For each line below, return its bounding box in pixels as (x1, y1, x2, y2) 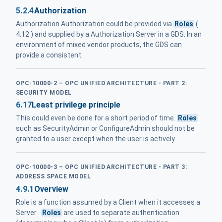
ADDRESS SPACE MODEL (16, 173, 91, 180)
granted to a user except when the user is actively (16, 135, 175, 143)
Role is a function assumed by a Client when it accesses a (16, 198, 200, 206)
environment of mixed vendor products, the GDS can (16, 40, 182, 49)
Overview (34, 184, 68, 194)
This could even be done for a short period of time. (16, 114, 177, 122)
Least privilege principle (32, 100, 121, 110)
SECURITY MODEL (16, 89, 72, 96)
